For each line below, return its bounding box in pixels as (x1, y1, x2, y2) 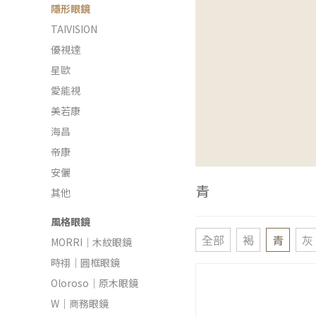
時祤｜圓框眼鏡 (51, 255, 120, 269)
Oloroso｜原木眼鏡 (51, 276, 138, 290)
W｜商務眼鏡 (51, 296, 109, 310)
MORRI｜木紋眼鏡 (51, 235, 132, 249)
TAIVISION (51, 22, 97, 36)
